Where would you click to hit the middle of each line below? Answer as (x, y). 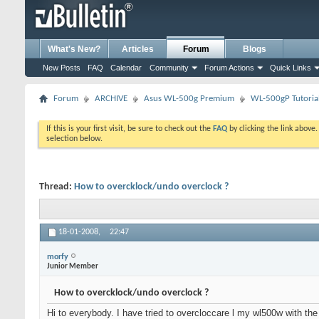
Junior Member (73, 266)
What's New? (74, 49)
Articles (137, 49)
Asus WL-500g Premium (189, 99)
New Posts (62, 68)
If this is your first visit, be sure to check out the (130, 129)
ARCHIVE (111, 99)
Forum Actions (229, 68)
